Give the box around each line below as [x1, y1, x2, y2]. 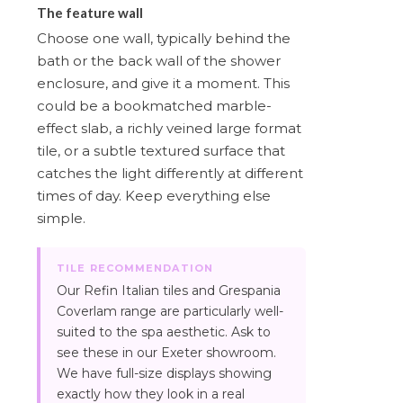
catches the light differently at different [37, 164, 303, 182]
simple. [37, 209, 85, 227]
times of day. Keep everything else [37, 186, 271, 204]
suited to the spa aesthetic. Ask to [57, 323, 271, 340]
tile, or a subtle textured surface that [37, 141, 285, 159]
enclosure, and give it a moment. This [37, 74, 290, 92]
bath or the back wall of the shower [37, 51, 281, 69]
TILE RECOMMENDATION [57, 261, 213, 274]
